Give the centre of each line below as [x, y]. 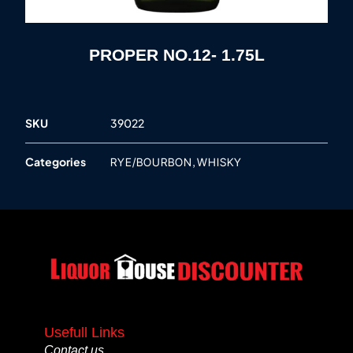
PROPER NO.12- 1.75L [176, 55]
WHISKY [219, 162]
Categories [56, 162]
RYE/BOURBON [151, 162]
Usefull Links [84, 332]
